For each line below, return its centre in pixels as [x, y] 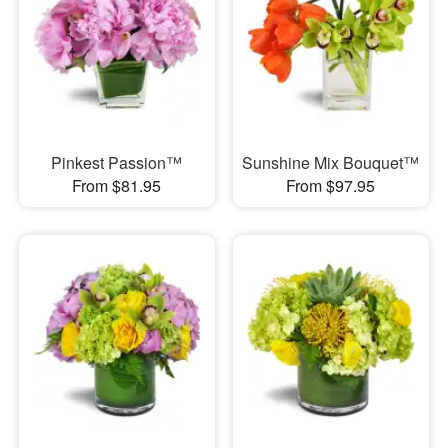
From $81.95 [117, 185]
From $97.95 [331, 185]
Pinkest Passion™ [117, 162]
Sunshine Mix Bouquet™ [331, 162]
